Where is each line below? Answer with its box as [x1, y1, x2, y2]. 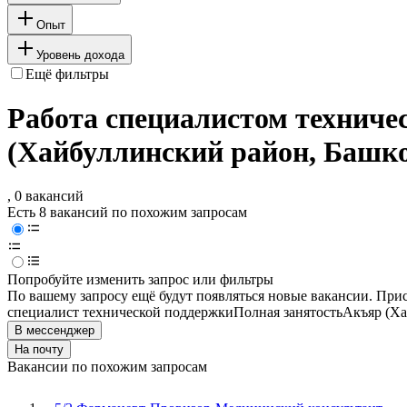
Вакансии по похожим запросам [7, 359, 207, 375]
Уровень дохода [36, 47, 124, 62]
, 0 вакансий [7, 188, 84, 204]
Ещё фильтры [25, 65, 109, 82]
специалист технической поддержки [7, 304, 233, 321]
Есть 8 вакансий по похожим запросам [7, 204, 247, 221]
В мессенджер [15, 323, 94, 338]
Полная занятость [233, 304, 342, 321]
